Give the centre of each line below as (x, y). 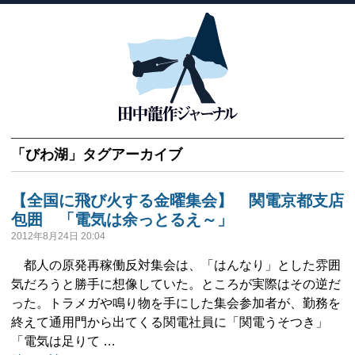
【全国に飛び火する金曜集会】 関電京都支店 (177, 200)
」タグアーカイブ (125, 155)
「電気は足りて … (63, 341)
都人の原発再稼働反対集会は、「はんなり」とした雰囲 (176, 265)
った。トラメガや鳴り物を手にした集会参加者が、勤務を (176, 303)
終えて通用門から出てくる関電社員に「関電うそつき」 (170, 322)
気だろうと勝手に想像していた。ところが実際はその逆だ (176, 284)
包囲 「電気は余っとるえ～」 (122, 219)
